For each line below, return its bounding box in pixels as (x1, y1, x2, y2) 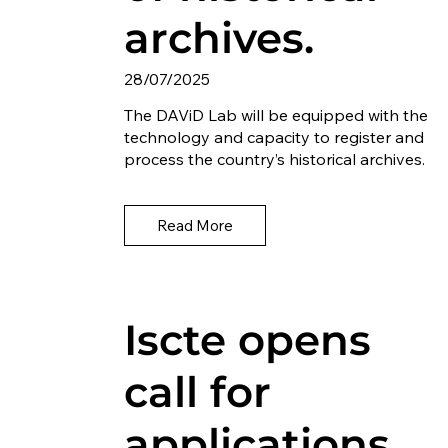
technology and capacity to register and (123, 126, 424, 147)
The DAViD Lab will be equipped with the (123, 104, 428, 125)
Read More (156, 216, 233, 235)
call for (123, 366, 271, 419)
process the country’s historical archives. (123, 148, 425, 169)
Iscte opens (123, 314, 371, 367)
